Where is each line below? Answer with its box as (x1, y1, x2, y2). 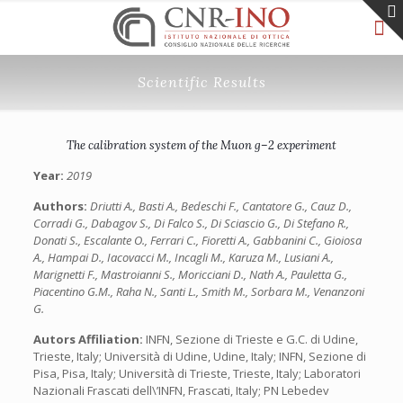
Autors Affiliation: (32, 331, 146, 347)
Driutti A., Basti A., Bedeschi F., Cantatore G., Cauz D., (89, 198, 352, 214)
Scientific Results (137, 73, 266, 91)
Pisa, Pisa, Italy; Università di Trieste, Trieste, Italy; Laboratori (32, 365, 361, 381)
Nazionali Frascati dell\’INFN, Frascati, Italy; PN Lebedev (32, 382, 329, 399)
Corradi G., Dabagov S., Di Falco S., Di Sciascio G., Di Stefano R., (32, 215, 349, 231)
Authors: (32, 198, 90, 214)
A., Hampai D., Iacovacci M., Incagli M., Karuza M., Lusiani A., (32, 249, 334, 265)
